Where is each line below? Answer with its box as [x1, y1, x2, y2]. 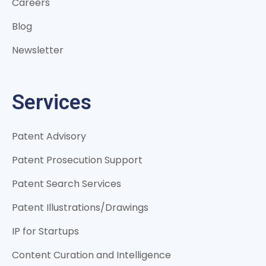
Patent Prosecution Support [12, 153, 142, 167]
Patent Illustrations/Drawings [12, 201, 148, 215]
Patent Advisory [12, 129, 86, 144]
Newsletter [12, 43, 64, 58]
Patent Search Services [12, 177, 121, 191]
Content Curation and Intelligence [12, 248, 171, 262]
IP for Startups [12, 224, 79, 239]
